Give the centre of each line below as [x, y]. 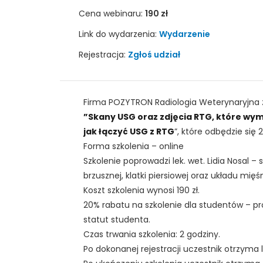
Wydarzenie [185, 34]
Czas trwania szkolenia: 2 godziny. [152, 234]
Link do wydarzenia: [119, 34]
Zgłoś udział [154, 54]
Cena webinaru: [112, 13]
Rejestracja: [103, 54]
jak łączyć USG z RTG [129, 131]
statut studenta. [117, 219]
